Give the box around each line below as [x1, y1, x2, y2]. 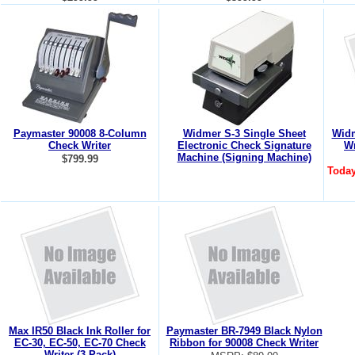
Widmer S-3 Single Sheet [182, 128, 306, 139]
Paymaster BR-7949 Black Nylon [166, 325, 323, 337]
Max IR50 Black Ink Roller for [9, 325, 151, 337]
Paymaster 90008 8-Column [13, 128, 147, 139]
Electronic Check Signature [177, 139, 311, 151]
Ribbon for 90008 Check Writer [170, 337, 319, 349]
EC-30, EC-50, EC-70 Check [13, 337, 146, 349]
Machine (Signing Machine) [177, 151, 311, 163]
